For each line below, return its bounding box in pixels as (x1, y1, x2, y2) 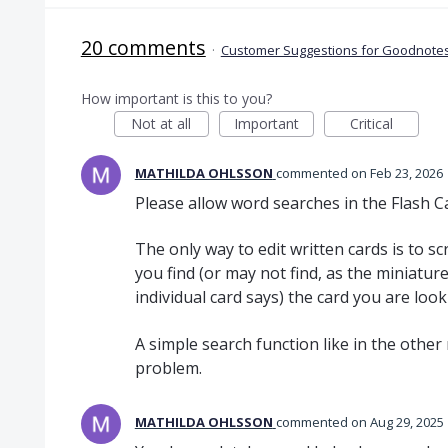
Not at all (131, 113, 192, 133)
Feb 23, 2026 (369, 163, 443, 182)
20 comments (80, 33, 206, 61)
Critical (349, 113, 393, 133)
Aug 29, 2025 (369, 412, 444, 431)
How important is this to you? (80, 88, 272, 108)
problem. (134, 356, 202, 379)
